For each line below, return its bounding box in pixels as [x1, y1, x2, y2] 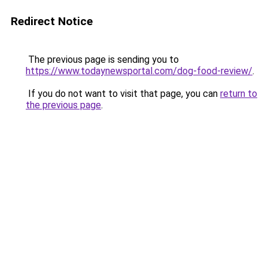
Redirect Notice [11, 14, 93, 28]
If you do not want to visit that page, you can [26, 88, 220, 99]
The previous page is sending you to [26, 54, 179, 65]
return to [220, 88, 257, 99]
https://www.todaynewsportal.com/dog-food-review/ [26, 65, 252, 77]
